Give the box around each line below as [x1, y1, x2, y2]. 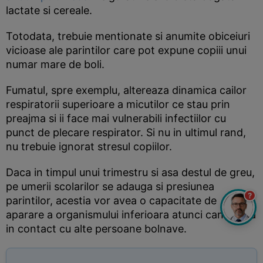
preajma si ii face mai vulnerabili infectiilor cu [6, 112, 226, 124]
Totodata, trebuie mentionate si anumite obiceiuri [6, 30, 250, 42]
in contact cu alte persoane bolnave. [6, 222, 187, 235]
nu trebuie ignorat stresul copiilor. [6, 140, 172, 153]
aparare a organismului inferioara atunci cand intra [6, 208, 256, 221]
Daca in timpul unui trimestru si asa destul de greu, [6, 166, 255, 178]
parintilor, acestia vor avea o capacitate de [6, 194, 217, 207]
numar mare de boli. [6, 58, 104, 70]
